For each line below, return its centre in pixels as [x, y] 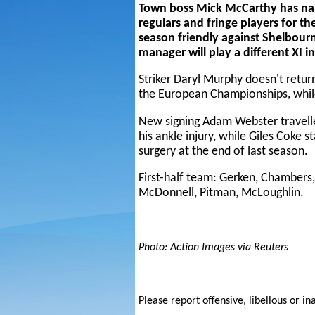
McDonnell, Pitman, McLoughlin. [221, 193]
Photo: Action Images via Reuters [213, 247]
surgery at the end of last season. [223, 151]
